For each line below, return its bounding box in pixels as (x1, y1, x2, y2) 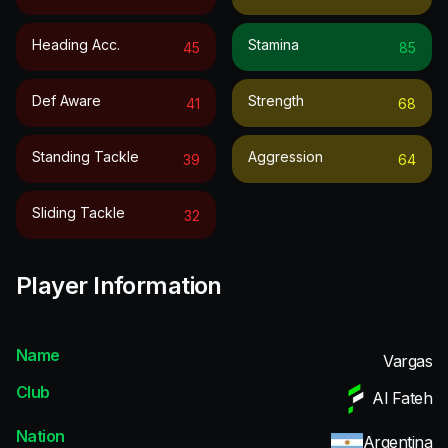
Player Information (16, 270, 222, 300)
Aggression (248, 147, 323, 165)
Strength (248, 91, 304, 109)
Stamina (248, 35, 299, 53)
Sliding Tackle (32, 203, 125, 221)
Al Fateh (372, 388, 432, 409)
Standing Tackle (32, 147, 139, 165)
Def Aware (32, 91, 101, 109)
